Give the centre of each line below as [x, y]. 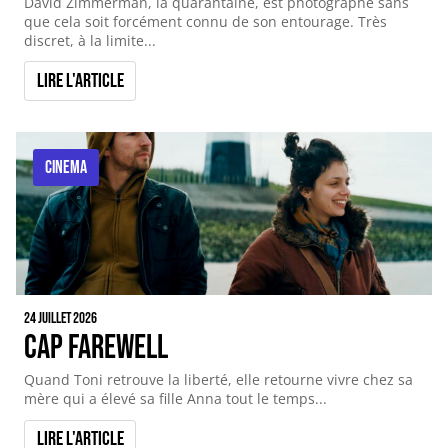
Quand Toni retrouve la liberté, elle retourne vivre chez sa [219, 380]
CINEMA [65, 167]
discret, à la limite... [90, 40]
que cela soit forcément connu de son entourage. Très [206, 21]
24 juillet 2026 [61, 318]
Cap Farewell [96, 349]
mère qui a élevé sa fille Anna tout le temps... [176, 399]
